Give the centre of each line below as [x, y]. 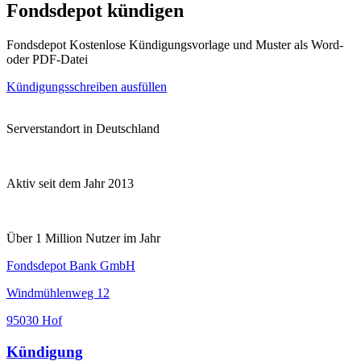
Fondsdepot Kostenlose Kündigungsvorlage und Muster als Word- [175, 44]
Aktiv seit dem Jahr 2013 [70, 183]
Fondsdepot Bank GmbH [71, 265]
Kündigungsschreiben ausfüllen [87, 86]
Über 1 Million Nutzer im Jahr [83, 238]
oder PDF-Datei [47, 59]
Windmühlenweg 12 [58, 293]
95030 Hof [34, 320]
